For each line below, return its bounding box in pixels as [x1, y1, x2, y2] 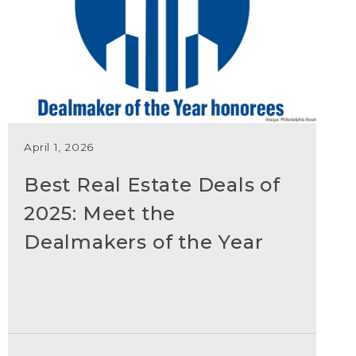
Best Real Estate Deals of [23, 173, 281, 196]
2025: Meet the [23, 202, 176, 225]
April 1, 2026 [23, 141, 94, 153]
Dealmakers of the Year [23, 230, 264, 253]
